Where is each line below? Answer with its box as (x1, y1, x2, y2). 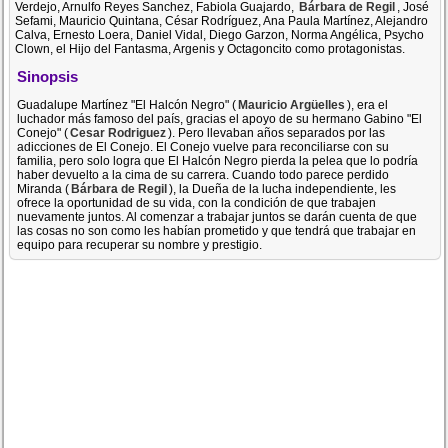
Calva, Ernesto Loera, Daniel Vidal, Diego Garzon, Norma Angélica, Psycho (15, 28, 425, 42)
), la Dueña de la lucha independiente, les (169, 181, 397, 196)
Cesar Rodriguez (70, 125, 167, 140)
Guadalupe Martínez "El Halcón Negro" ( (17, 97, 237, 112)
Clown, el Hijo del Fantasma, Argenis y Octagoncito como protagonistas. (15, 42, 406, 56)
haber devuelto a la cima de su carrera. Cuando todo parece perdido (17, 167, 390, 182)
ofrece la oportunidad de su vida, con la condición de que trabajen (17, 195, 377, 210)
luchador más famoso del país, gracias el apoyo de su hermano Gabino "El (17, 111, 423, 126)
